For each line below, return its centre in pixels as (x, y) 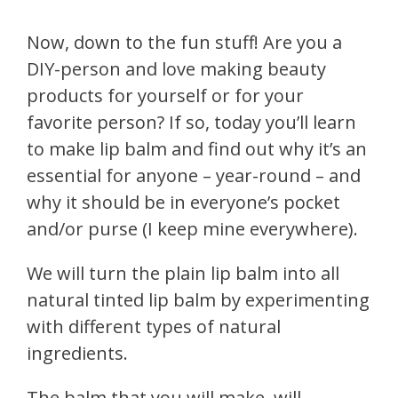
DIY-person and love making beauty (176, 68)
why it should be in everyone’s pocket (183, 202)
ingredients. (77, 353)
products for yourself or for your (165, 95)
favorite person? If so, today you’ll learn (191, 122)
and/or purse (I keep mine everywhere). (192, 228)
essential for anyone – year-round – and (194, 175)
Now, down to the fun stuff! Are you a (184, 42)
